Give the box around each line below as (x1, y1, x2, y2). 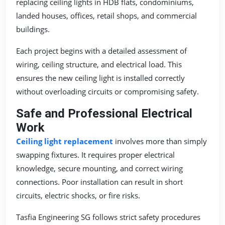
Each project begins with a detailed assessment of (16, 45, 187, 56)
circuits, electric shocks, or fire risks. (16, 190, 140, 200)
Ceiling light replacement (16, 136, 113, 146)
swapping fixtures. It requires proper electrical (16, 149, 175, 160)
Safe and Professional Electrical (16, 106, 192, 121)
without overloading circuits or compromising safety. (16, 86, 199, 96)
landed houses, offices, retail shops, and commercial (16, 10, 197, 21)
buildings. (16, 24, 50, 34)
